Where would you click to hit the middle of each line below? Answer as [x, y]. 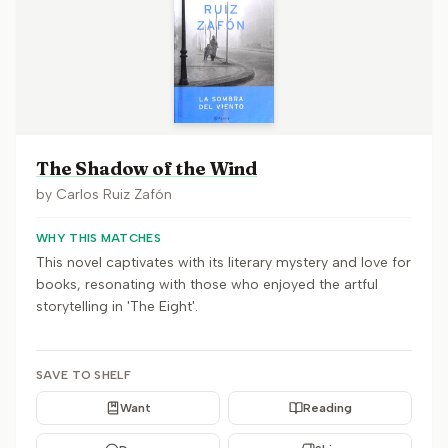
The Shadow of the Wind [147, 168]
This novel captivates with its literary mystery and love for [223, 262]
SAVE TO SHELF [83, 375]
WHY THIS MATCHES [98, 238]
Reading [327, 408]
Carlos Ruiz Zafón [114, 194]
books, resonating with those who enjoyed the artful [207, 284]
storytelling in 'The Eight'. [117, 306]
